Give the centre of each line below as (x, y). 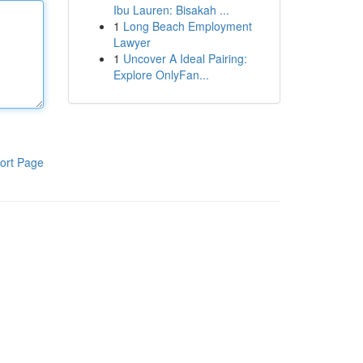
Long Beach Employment (187, 26)
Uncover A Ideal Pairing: (185, 58)
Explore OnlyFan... (161, 75)
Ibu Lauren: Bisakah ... (171, 10)
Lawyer (132, 42)
